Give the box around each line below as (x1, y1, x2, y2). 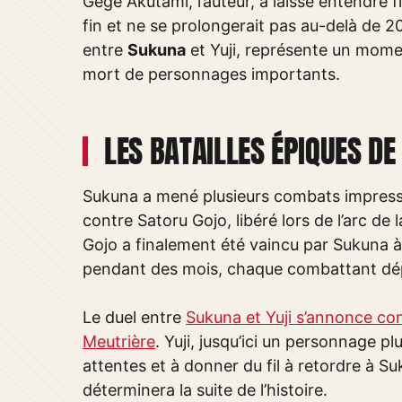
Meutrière (83, 332, 155, 351)
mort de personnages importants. (83, 65, 340, 83)
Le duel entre (83, 308, 186, 327)
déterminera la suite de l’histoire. (83, 380, 328, 399)
